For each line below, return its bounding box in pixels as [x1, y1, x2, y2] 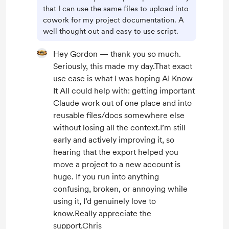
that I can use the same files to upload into [43, 4, 189, 13]
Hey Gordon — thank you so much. [53, 49, 181, 59]
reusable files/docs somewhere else [53, 110, 185, 120]
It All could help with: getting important [53, 86, 195, 96]
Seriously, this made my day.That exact [53, 61, 192, 71]
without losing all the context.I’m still [53, 123, 186, 132]
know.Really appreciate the [53, 209, 151, 218]
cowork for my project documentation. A [43, 15, 184, 25]
